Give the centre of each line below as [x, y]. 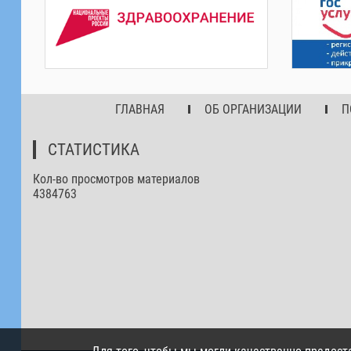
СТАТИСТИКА [93, 149]
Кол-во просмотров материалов [116, 179]
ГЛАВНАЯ [139, 109]
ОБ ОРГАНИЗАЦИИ [253, 109]
